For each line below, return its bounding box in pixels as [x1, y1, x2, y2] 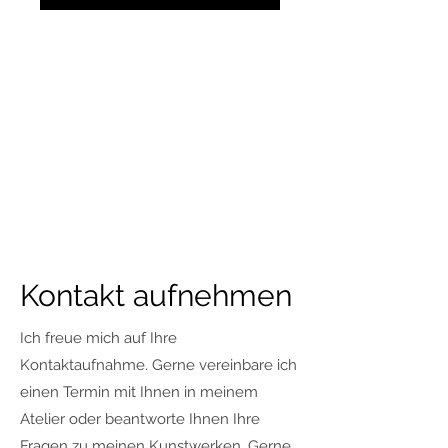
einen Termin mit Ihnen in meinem [20, 383, 258, 401]
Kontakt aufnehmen [20, 278, 292, 313]
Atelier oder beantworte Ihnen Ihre [20, 410, 260, 428]
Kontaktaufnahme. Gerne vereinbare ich [20, 356, 297, 374]
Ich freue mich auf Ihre [20, 329, 177, 347]
